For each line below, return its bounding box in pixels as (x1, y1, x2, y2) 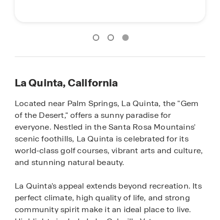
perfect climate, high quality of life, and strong (15, 192, 190, 203)
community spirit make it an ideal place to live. (15, 204, 192, 215)
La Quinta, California (15, 76, 118, 89)
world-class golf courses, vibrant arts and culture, (15, 145, 203, 156)
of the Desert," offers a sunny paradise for (15, 110, 171, 120)
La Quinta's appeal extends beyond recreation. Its (15, 180, 202, 191)
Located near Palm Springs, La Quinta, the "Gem (15, 98, 199, 109)
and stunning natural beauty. (15, 157, 125, 167)
